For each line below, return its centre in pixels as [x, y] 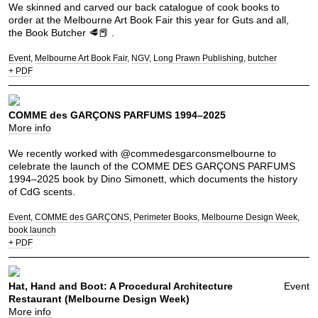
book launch [32, 230]
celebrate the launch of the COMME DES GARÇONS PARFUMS [152, 166]
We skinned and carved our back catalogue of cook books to [144, 7]
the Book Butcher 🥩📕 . [61, 33]
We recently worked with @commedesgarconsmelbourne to [142, 153]
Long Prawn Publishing [198, 59]
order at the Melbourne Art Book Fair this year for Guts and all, [149, 20]
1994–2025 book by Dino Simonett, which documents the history [153, 179]
